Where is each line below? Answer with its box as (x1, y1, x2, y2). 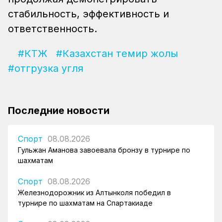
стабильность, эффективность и (8, 7, 169, 20)
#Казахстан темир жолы (56, 47, 178, 59)
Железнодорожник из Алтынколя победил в (18, 188, 171, 197)
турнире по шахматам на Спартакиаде (18, 198, 153, 207)
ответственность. (8, 22, 97, 35)
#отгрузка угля (8, 62, 83, 74)
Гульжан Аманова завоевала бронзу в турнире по (18, 145, 190, 154)
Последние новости (8, 104, 110, 116)
